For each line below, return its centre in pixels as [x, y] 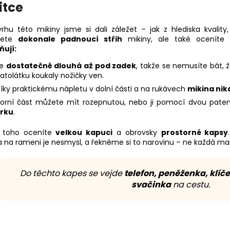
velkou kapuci [84, 133]
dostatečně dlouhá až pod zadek [71, 66]
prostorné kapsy [195, 133]
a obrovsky [137, 133]
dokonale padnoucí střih [70, 39]
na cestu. [190, 185]
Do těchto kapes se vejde [72, 174]
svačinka [151, 185]
